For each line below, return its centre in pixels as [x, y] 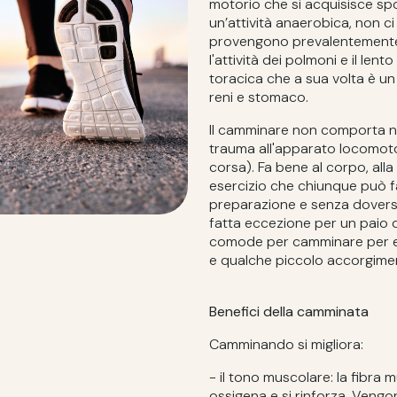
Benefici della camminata [289, 311]
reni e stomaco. [259, 97]
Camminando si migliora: [286, 344]
